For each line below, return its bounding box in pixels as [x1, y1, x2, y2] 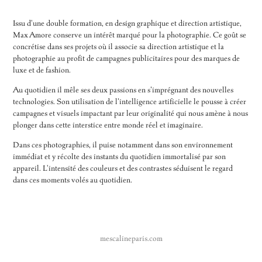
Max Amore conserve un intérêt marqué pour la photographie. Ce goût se [13, 30, 247, 40]
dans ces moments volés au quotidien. [13, 175, 133, 185]
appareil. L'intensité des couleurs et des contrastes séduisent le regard [13, 163, 233, 174]
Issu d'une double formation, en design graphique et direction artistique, [13, 18, 242, 29]
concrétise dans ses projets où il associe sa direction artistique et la [13, 42, 225, 52]
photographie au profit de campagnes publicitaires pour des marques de [13, 53, 240, 64]
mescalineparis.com [99, 233, 163, 244]
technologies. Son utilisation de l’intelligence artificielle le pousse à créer [13, 96, 247, 107]
